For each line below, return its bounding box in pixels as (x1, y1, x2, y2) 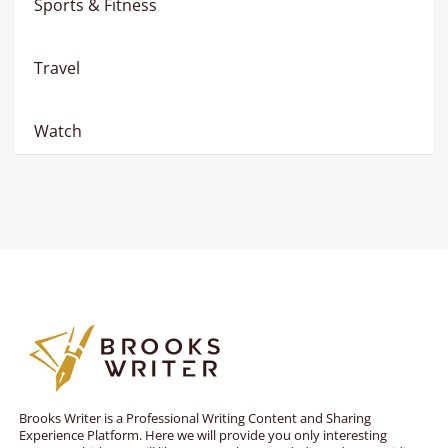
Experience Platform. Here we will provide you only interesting (19, 426, 387, 444)
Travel (34, 57, 80, 80)
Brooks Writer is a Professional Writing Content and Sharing (19, 409, 371, 427)
